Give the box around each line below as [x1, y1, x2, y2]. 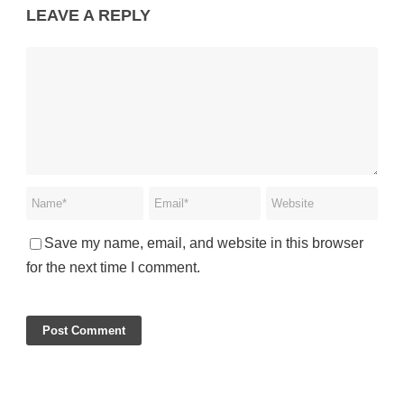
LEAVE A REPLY [26, 5, 151, 24]
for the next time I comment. [26, 259, 200, 275]
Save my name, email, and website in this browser [44, 234, 363, 251]
